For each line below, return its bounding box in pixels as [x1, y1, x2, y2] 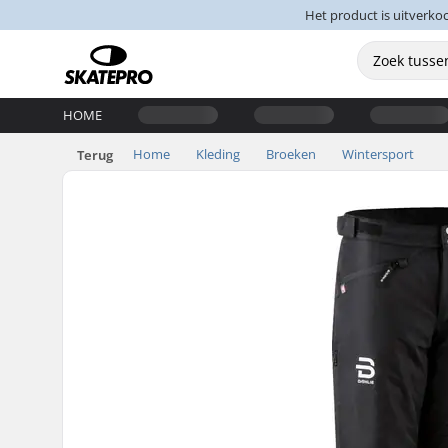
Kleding [196, 144, 240, 163]
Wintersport [342, 144, 414, 163]
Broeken [266, 144, 316, 163]
